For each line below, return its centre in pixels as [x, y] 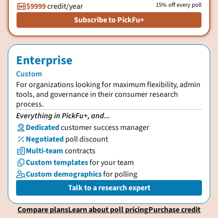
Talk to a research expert [109, 188]
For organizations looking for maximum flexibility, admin [108, 85]
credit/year [65, 6]
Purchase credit [174, 210]
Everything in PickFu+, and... [63, 116]
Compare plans [43, 210]
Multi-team [45, 151]
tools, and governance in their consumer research [97, 94]
